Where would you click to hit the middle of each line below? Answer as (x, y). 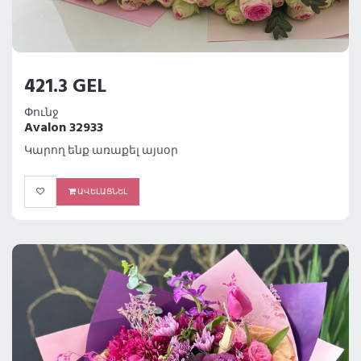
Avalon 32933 (64, 129)
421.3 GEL (65, 87)
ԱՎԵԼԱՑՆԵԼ (102, 192)
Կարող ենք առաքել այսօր (101, 151)
